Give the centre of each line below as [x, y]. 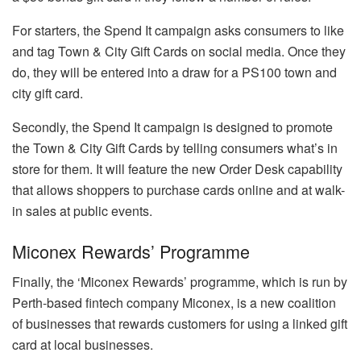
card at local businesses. [83, 345]
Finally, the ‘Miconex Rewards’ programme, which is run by [180, 282]
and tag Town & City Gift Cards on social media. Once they [179, 52]
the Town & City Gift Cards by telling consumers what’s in [175, 148]
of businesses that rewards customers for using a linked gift [180, 324]
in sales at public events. [82, 211]
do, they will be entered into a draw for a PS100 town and [174, 73]
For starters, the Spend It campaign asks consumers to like [178, 31]
